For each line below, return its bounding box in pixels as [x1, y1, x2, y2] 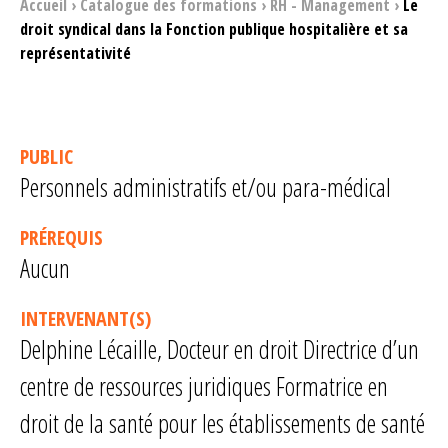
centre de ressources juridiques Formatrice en [20, 369, 388, 403]
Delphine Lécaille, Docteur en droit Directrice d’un [20, 332, 419, 366]
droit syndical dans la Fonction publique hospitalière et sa [20, 18, 408, 40]
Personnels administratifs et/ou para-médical [20, 170, 391, 204]
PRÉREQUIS [20, 224, 103, 251]
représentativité [20, 42, 131, 64]
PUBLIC [20, 143, 73, 170]
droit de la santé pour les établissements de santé [20, 406, 425, 440]
